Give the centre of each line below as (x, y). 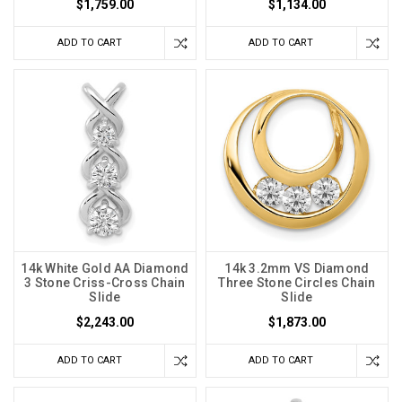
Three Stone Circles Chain (297, 283)
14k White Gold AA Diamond (105, 269)
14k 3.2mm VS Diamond (297, 269)
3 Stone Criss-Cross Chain (105, 283)
